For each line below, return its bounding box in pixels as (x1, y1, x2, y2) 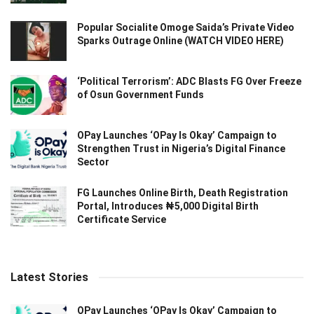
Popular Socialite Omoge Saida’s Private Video (77, 21, 294, 33)
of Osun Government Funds (77, 88, 204, 100)
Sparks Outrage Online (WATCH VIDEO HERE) (77, 34, 284, 46)
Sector (77, 156, 109, 168)
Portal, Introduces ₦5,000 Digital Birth (77, 200, 259, 212)
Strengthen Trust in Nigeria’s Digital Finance (77, 143, 285, 155)
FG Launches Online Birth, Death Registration (77, 187, 288, 199)
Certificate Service (77, 214, 166, 226)
